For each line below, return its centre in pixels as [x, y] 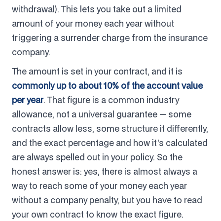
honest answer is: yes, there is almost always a [105, 171]
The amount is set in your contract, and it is [97, 71]
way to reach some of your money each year [99, 185]
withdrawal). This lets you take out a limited [97, 9]
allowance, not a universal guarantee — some [102, 114]
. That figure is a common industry [111, 100]
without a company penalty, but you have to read [107, 200]
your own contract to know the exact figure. [98, 214]
